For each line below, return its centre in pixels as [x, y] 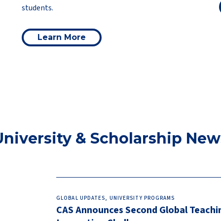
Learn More [62, 37]
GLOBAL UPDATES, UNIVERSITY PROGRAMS [116, 198]
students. [37, 8]
